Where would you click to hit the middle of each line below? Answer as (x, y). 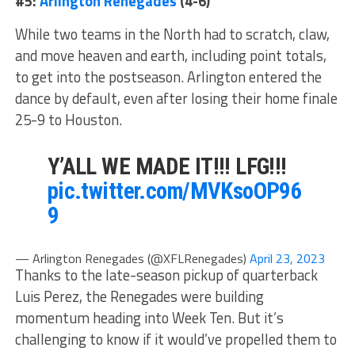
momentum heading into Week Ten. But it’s (149, 317)
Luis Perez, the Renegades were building (139, 296)
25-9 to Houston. (68, 119)
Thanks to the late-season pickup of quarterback (166, 275)
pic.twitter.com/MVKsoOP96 (175, 191)
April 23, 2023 (287, 258)
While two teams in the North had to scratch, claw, (172, 34)
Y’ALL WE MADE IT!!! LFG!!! (167, 166)
